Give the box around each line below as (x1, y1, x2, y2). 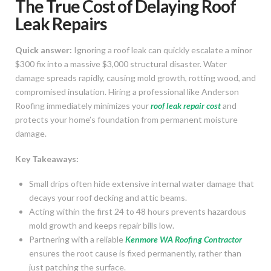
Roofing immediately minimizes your (15, 100, 151, 111)
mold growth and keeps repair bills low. (29, 220, 175, 231)
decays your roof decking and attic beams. (29, 192, 188, 203)
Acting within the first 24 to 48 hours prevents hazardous (29, 206, 247, 217)
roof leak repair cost (151, 100, 221, 111)
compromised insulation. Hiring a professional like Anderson (15, 87, 239, 97)
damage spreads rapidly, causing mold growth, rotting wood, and (15, 73, 256, 83)
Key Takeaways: (15, 153, 79, 164)
